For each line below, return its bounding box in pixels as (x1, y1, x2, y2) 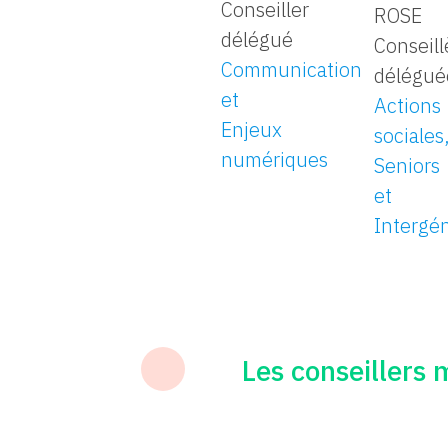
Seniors (374, 152, 441, 180)
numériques (221, 145, 329, 173)
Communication (221, 55, 363, 83)
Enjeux (221, 115, 283, 143)
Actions (374, 92, 442, 120)
